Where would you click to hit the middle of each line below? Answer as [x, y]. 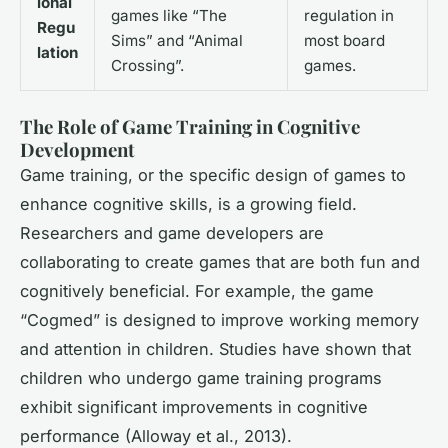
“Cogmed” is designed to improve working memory [219, 319]
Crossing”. [147, 65]
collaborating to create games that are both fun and [220, 261]
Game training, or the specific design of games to [213, 174]
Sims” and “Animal [177, 40]
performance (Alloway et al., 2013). [156, 435]
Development [77, 149]
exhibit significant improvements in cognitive [194, 406]
